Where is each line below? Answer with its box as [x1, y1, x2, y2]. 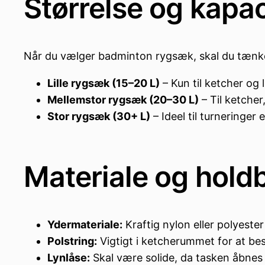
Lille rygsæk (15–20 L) [47, 77, 160, 90]
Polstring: [47, 234, 97, 247]
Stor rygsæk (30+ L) [47, 110, 150, 123]
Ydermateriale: [47, 218, 122, 231]
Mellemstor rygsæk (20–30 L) [47, 93, 199, 106]
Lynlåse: [47, 251, 90, 264]
